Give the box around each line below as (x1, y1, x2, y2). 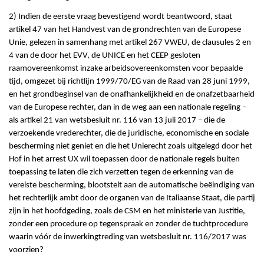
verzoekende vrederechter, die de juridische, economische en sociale (9, 129, 249, 138)
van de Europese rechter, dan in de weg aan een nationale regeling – (9, 103, 246, 113)
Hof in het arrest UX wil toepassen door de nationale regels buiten (9, 155, 240, 164)
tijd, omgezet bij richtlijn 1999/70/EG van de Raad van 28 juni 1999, (9, 77, 250, 87)
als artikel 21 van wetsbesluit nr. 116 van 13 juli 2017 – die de (9, 116, 225, 126)
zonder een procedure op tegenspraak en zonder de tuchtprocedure (9, 220, 248, 229)
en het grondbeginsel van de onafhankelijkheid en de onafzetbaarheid (9, 90, 255, 100)
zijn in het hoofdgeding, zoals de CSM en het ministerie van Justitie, (9, 207, 245, 216)
